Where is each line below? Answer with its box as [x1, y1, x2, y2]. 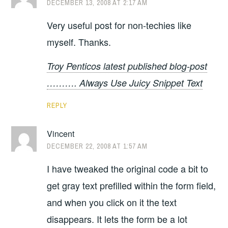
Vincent [47, 128, 75, 140]
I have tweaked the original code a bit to [47, 161, 209, 175]
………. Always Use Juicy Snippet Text [47, 76, 203, 90]
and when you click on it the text [47, 195, 177, 209]
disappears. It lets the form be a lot [47, 212, 188, 225]
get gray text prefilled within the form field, [47, 178, 216, 192]
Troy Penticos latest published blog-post [47, 60, 208, 73]
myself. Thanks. [47, 35, 111, 48]
